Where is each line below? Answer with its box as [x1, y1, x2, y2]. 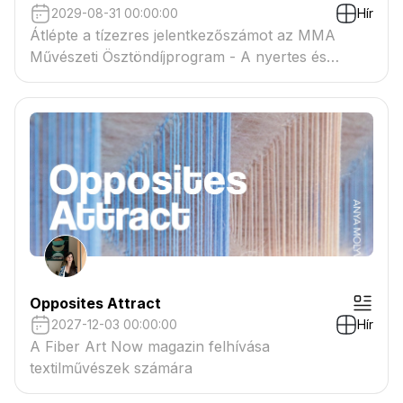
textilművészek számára [30, 359, 193, 377]
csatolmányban [30, 91, 134, 109]
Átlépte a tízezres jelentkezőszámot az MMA [30, 26, 336, 44]
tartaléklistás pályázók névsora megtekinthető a [30, 69, 354, 87]
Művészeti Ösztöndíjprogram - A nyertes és [30, 48, 327, 66]
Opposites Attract [30, 294, 161, 312]
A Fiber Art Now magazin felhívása [30, 337, 270, 355]
